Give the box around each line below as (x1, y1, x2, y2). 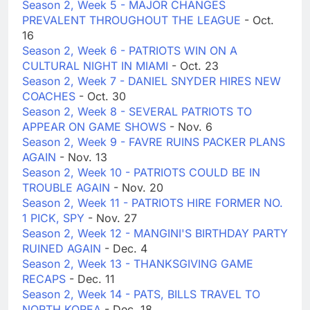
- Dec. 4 (104, 241, 147, 256)
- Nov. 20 (113, 181, 163, 195)
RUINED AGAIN (22, 241, 104, 256)
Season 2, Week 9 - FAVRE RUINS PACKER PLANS (22, 135, 285, 149)
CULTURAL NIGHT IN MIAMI (22, 59, 172, 73)
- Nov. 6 (170, 120, 212, 134)
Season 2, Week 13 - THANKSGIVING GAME (22, 257, 253, 271)
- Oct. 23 (172, 59, 219, 73)
